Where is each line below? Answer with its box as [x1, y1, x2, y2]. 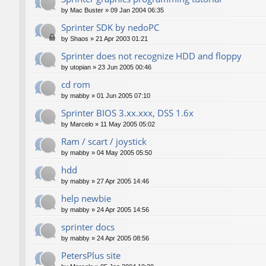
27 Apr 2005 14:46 [97, 177, 149, 185]
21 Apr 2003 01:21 [96, 34, 148, 42]
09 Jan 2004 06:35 [110, 6, 164, 14]
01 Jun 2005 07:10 [97, 91, 150, 99]
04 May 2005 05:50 [97, 148, 152, 156]
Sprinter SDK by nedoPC [61, 21, 159, 33]
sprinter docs [61, 220, 115, 233]
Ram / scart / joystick [61, 135, 147, 147]
